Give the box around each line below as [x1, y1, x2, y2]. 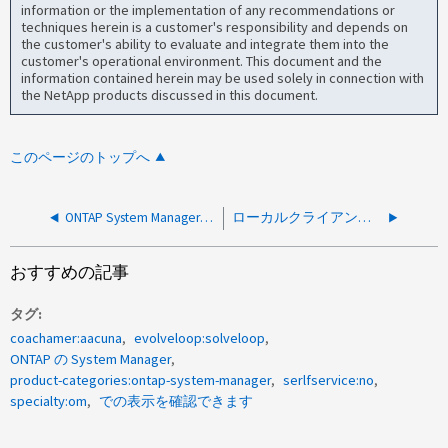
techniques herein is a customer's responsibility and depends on [21, 17, 409, 36]
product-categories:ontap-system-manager [10, 370, 272, 389]
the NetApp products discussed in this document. [21, 85, 319, 104]
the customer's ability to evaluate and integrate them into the [21, 34, 390, 53]
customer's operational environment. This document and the [21, 51, 383, 70]
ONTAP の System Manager [10, 349, 172, 368]
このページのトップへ [10, 149, 151, 167]
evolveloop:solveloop [134, 328, 266, 347]
